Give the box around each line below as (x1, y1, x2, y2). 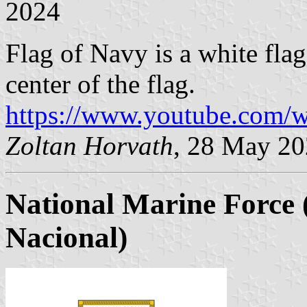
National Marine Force (5, 188, 295, 221)
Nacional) (5, 221, 127, 254)
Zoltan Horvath (5, 131, 173, 161)
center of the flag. (5, 69, 195, 99)
